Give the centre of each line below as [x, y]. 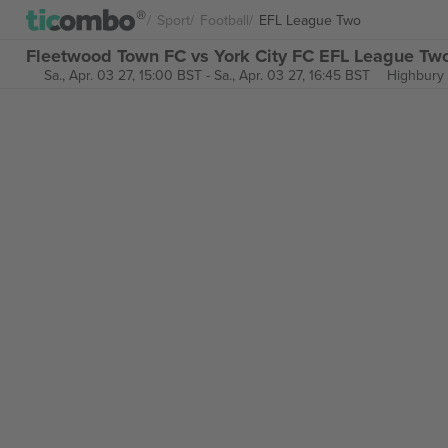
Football [224, 19]
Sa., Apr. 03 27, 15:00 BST [122, 75]
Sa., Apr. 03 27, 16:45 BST [291, 75]
